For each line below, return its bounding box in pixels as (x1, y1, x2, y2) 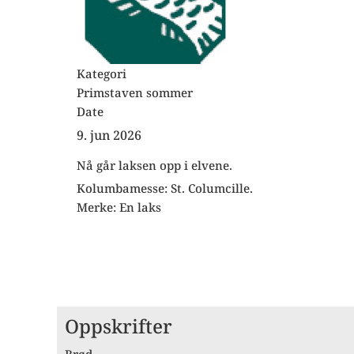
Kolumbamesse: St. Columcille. (77, 180, 253, 196)
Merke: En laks (77, 199, 161, 215)
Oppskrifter (65, 313, 172, 339)
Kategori (77, 66, 126, 81)
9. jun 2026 (77, 126, 141, 144)
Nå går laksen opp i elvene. (77, 157, 232, 173)
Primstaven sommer (77, 85, 193, 100)
